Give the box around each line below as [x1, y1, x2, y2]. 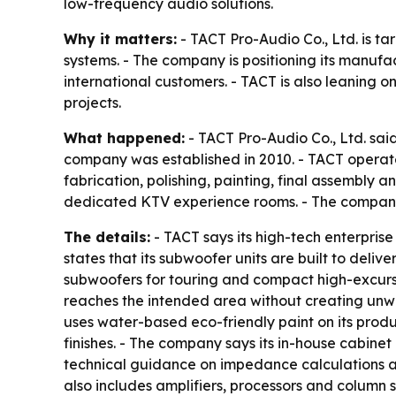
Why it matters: [64, 29, 177, 48]
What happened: [64, 128, 185, 147]
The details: [64, 227, 150, 246]
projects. [64, 93, 121, 111]
